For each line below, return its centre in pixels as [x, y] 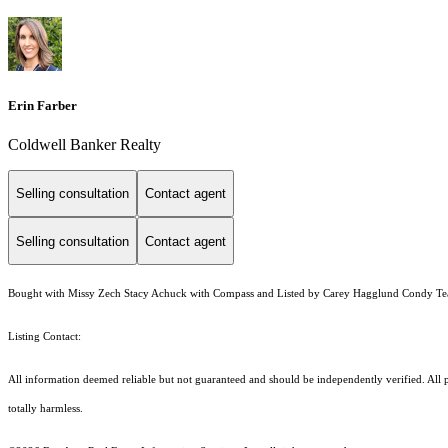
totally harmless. [47, 409]
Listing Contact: [47, 337]
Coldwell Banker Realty [84, 144]
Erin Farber [42, 105]
